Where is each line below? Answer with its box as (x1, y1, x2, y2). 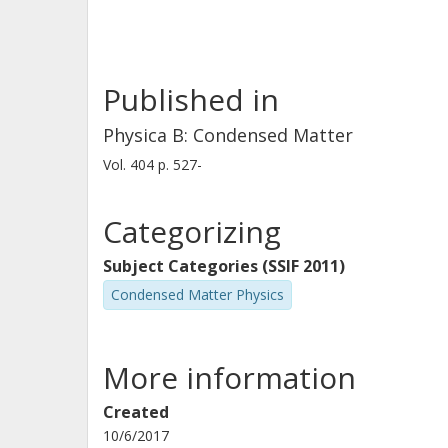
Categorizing (103, 211, 281, 252)
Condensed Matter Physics (111, 285, 284, 304)
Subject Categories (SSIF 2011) (103, 255, 345, 277)
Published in (103, 79, 279, 120)
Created (103, 400, 169, 423)
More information (103, 356, 356, 398)
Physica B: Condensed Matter (103, 123, 353, 147)
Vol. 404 (103, 155, 158, 174)
